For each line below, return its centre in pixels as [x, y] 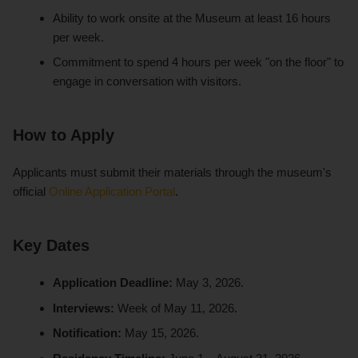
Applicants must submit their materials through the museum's [172, 173]
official [31, 192]
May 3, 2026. [209, 283]
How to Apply [64, 135]
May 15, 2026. [161, 333]
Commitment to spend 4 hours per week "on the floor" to [199, 62]
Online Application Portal [112, 192]
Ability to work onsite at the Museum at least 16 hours [192, 18]
